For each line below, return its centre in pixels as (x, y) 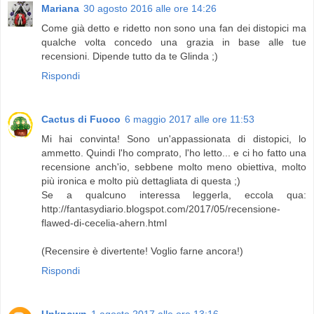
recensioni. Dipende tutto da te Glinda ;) (130, 56)
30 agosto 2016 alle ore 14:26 (150, 8)
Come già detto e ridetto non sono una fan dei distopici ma (174, 28)
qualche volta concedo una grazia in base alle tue (174, 42)
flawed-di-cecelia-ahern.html (104, 223)
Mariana (60, 8)
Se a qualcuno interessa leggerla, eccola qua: (174, 194)
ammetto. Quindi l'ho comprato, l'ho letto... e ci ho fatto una (174, 152)
